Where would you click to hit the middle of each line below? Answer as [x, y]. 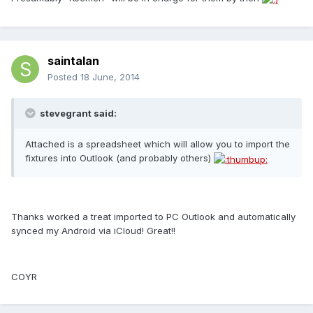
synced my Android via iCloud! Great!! [93, 230]
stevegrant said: [77, 114]
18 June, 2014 [110, 77]
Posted [64, 77]
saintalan [73, 61]
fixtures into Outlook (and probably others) [119, 158]
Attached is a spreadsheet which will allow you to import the [158, 144]
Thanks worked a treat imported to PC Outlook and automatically [153, 216]
